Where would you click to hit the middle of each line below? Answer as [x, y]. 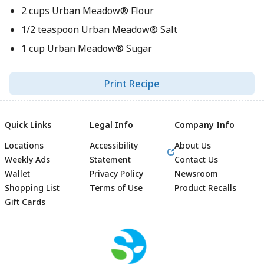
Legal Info [111, 125]
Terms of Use [116, 188]
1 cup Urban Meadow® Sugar [86, 48]
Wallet [17, 174]
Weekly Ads [27, 159]
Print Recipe [132, 84]
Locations [24, 145]
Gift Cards [25, 202]
